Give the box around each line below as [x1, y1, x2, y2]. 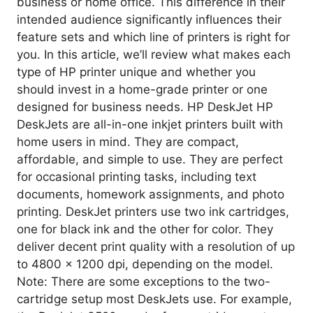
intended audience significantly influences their [17, 12, 282, 27]
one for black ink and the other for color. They [17, 221, 273, 236]
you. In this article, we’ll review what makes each [17, 47, 291, 61]
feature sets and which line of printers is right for [17, 29, 290, 44]
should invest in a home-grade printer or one [17, 82, 268, 96]
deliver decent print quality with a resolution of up [17, 239, 295, 254]
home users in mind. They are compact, [17, 134, 239, 149]
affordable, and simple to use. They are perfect [17, 152, 283, 166]
